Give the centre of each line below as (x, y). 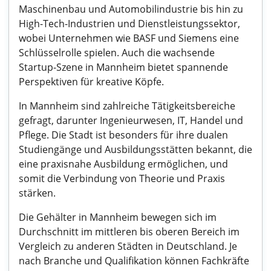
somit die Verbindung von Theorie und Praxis (122, 178)
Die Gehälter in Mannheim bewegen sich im (118, 217)
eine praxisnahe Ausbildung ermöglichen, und (123, 164)
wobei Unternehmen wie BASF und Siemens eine (129, 38)
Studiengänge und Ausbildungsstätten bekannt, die (135, 149)
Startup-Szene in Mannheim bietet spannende (123, 67)
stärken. (37, 193)
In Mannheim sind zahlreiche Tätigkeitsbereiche (127, 106)
